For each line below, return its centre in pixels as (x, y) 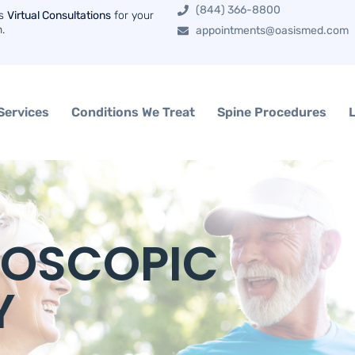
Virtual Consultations (59, 15)
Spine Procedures (272, 112)
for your (132, 15)
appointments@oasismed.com (272, 31)
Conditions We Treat (134, 112)
